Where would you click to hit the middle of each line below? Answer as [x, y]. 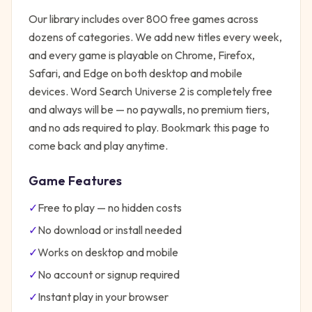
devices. [49, 91]
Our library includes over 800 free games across [143, 19]
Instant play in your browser [103, 297]
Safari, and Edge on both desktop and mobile [135, 73]
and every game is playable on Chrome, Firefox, [142, 55]
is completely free [229, 91]
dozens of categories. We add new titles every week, [155, 37]
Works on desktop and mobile [108, 252]
